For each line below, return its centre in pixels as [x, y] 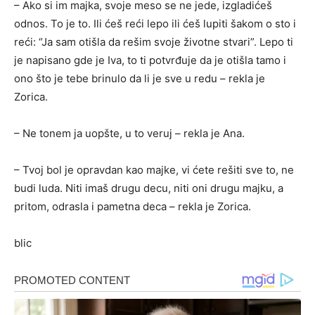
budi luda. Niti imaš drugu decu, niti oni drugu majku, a [149, 188]
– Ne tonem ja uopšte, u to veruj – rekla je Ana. [129, 134]
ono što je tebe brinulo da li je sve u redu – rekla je [140, 79]
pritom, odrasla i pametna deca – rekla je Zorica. [133, 207]
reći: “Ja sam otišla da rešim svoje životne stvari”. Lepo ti [154, 42]
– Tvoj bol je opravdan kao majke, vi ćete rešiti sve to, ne [154, 170]
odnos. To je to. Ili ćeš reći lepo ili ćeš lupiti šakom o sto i [155, 24]
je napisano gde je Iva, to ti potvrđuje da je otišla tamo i [150, 60]
